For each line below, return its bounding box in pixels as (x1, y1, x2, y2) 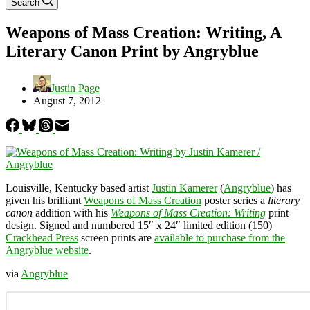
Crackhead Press (6, 231, 78, 244)
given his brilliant (6, 194, 84, 206)
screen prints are (78, 231, 154, 244)
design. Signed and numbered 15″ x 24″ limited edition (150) (6, 219, 272, 231)
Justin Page (51, 82, 100, 94)
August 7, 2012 (33, 94, 101, 107)
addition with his (33, 206, 111, 219)
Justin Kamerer (152, 181, 217, 194)
